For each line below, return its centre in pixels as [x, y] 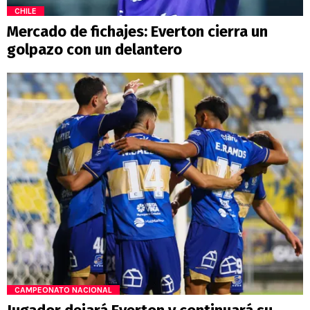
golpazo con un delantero [94, 50]
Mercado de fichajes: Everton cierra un [137, 32]
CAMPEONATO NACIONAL [63, 290]
